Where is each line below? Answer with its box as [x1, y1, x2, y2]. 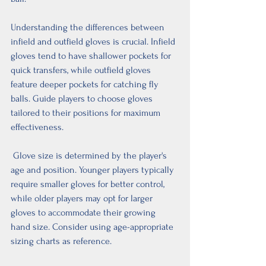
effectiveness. [11, 121, 64, 132]
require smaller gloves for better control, [11, 178, 167, 189]
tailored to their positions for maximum [11, 107, 163, 118]
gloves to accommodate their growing [11, 207, 158, 218]
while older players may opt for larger [11, 192, 155, 204]
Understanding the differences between [11, 21, 167, 33]
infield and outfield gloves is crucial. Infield [11, 36, 178, 47]
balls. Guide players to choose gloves [11, 93, 155, 104]
